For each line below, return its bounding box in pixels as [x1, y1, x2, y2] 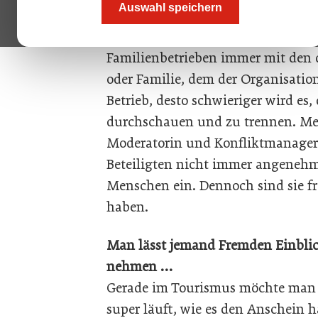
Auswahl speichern [119, 1, 222, 13]
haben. [106, 199, 152, 215]
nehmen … [106, 258, 172, 275]
